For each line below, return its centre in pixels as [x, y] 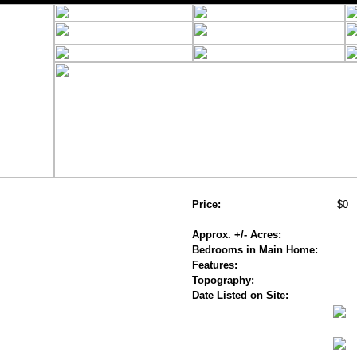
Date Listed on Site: [240, 295]
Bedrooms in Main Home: [255, 250]
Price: [206, 204]
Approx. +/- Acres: [236, 235]
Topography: [223, 280]
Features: [214, 265]
